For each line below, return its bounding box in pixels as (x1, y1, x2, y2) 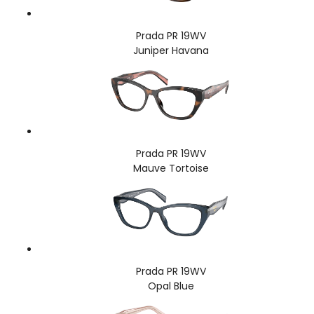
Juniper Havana (133, 43, 209, 57)
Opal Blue (148, 278, 194, 293)
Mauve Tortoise (133, 161, 209, 175)
